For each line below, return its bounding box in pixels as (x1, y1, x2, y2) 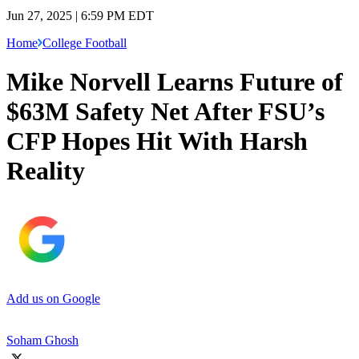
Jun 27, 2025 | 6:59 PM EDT (6, 8, 154, 22)
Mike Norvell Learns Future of (6, 67, 343, 97)
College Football (42, 35, 127, 50)
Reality (6, 156, 85, 186)
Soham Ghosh (6, 333, 79, 347)
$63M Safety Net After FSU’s (6, 97, 325, 127)
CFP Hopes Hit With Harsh (6, 127, 308, 156)
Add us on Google (6, 291, 100, 305)
